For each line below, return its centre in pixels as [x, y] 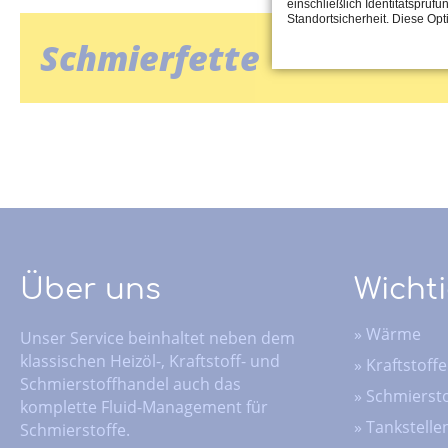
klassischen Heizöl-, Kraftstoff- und [150, 360]
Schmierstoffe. [75, 429]
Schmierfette [150, 58]
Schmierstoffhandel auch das [130, 383]
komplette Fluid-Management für [144, 406]
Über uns [90, 290]
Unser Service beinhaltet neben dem [157, 337]
